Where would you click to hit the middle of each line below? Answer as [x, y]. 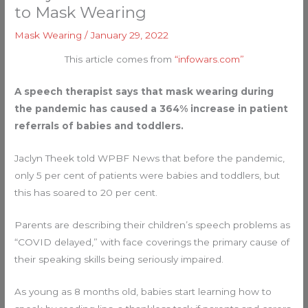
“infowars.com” [209, 59]
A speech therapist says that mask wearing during [144, 92]
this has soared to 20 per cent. [86, 193]
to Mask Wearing [81, 12]
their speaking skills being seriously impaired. [119, 259]
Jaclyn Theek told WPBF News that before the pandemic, [150, 158]
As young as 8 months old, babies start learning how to [143, 291]
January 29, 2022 [130, 35]
